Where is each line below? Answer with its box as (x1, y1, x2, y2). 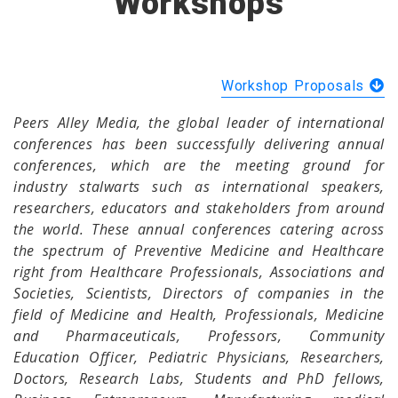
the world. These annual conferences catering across (13, 219, 385, 239)
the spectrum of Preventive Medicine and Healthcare (13, 240, 385, 260)
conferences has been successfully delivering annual (13, 133, 385, 154)
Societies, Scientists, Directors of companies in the (13, 283, 385, 303)
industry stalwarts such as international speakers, (13, 176, 385, 196)
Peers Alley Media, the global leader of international (13, 112, 385, 132)
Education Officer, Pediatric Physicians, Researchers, (13, 346, 385, 367)
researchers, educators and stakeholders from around (13, 197, 385, 218)
